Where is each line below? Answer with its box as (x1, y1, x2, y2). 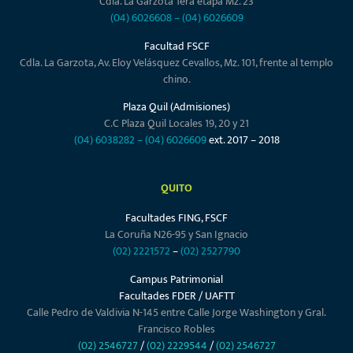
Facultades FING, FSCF (125, 209, 228, 228)
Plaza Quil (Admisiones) (123, 97, 230, 116)
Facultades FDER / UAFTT (118, 286, 235, 305)
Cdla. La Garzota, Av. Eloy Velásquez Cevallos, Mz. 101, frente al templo (20, 53, 333, 72)
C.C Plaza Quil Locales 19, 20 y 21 (104, 113, 249, 132)
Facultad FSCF (143, 36, 210, 55)
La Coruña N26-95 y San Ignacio (105, 225, 248, 244)
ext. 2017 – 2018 (206, 130, 280, 149)
